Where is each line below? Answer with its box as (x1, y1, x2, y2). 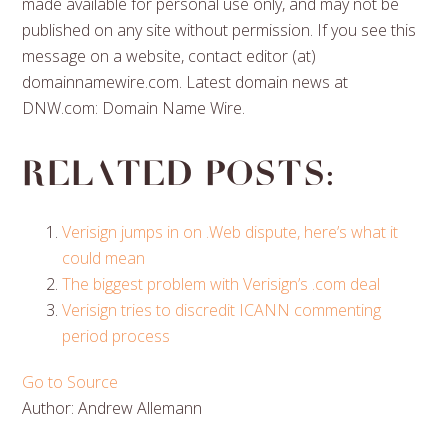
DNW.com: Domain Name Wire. (22, 96, 246, 119)
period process (62, 324, 171, 347)
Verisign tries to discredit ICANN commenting (62, 298, 382, 321)
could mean (62, 246, 146, 269)
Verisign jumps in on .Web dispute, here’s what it (62, 220, 399, 243)
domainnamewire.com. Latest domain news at (22, 70, 349, 93)
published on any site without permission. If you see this (22, 18, 417, 41)
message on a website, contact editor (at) (22, 44, 317, 67)
